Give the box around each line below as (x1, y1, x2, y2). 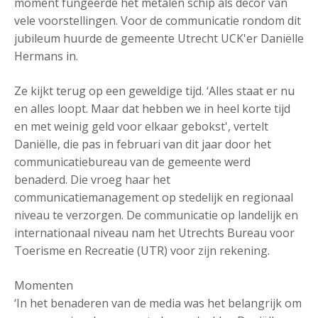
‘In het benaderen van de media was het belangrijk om (14, 295, 302, 311)
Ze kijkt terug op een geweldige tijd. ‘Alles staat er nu (14, 83, 295, 99)
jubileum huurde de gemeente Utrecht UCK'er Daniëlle (14, 31, 304, 46)
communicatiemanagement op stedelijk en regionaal (14, 190, 293, 205)
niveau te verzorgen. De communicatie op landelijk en (14, 207, 298, 223)
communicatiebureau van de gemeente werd (14, 154, 251, 170)
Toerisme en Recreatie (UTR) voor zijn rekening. (14, 243, 270, 258)
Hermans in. (14, 48, 78, 64)
